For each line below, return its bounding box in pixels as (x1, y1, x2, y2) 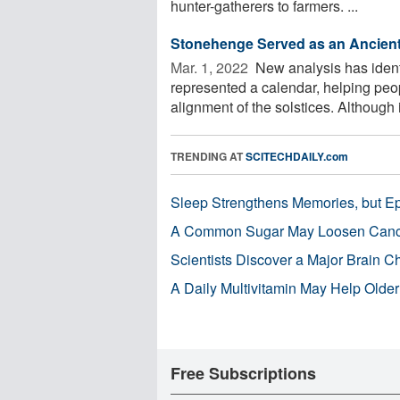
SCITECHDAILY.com (246, 147, 348, 164)
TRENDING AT (171, 147, 246, 164)
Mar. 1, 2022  (171, 56, 252, 78)
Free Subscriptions (171, 361, 316, 385)
